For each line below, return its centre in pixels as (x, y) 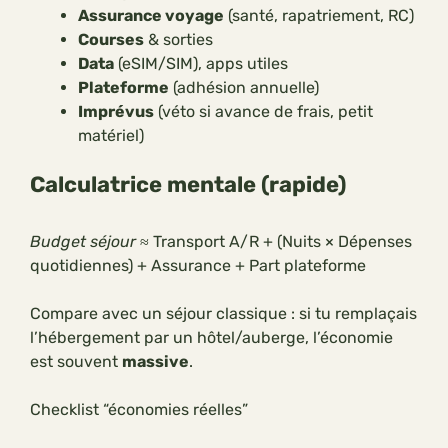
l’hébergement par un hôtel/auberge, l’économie (211, 338)
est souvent (76, 362)
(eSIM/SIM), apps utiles (201, 64)
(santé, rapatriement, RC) (319, 16)
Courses (111, 40)
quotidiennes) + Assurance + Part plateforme (198, 266)
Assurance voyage (151, 16)
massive (155, 362)
